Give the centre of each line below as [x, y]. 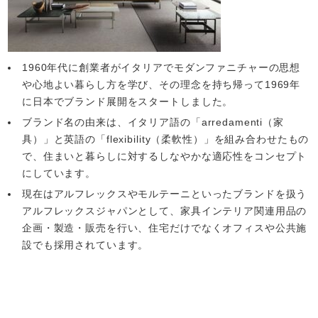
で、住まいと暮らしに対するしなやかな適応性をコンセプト [164, 156]
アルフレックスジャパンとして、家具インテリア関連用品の [164, 210]
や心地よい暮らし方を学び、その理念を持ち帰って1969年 [161, 84]
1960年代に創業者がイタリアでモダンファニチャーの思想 [161, 67]
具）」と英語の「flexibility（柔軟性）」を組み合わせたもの [165, 139]
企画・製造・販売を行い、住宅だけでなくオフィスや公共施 [164, 227]
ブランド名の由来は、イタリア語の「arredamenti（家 [153, 122]
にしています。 [59, 173]
